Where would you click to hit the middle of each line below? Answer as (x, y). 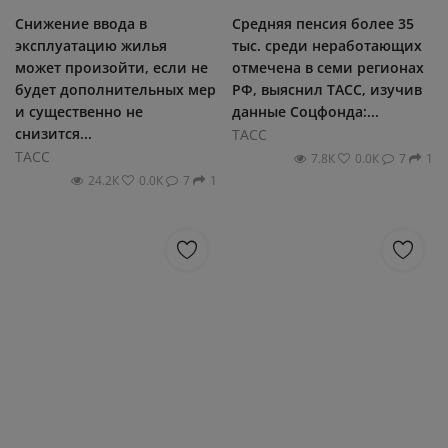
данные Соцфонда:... (305, 111)
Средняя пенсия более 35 (322, 23)
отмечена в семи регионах (327, 67)
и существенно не (79, 111)
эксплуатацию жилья (91, 45)
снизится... (53, 133)
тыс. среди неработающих (326, 45)
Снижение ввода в (81, 23)
